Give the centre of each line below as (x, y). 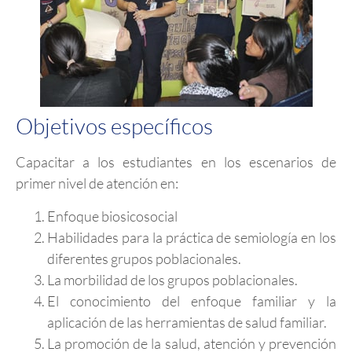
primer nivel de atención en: (97, 183)
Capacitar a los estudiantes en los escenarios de (176, 162)
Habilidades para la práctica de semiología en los (192, 237)
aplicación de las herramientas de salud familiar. (187, 322)
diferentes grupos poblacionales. (144, 258)
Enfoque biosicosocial (112, 216)
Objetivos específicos (114, 126)
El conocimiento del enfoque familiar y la (192, 301)
